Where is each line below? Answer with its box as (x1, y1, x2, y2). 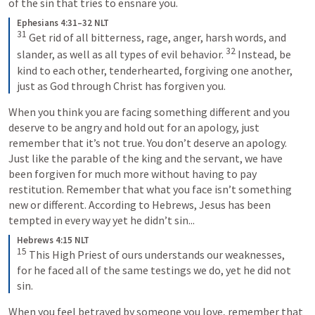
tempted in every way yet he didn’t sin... (8, 212, 195, 227)
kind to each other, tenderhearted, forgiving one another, (17, 63, 292, 77)
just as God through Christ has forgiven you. (17, 78, 226, 93)
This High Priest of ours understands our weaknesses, (29, 247, 285, 262)
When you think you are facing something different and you (8, 104, 290, 119)
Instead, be (238, 47, 291, 62)
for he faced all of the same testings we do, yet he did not (17, 262, 291, 277)
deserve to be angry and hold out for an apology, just (8, 120, 259, 134)
